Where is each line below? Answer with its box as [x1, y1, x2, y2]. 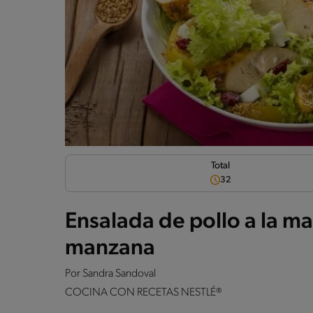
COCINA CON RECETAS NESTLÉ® [65, 286, 222, 298]
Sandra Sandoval [82, 268, 156, 279]
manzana [65, 237, 155, 260]
